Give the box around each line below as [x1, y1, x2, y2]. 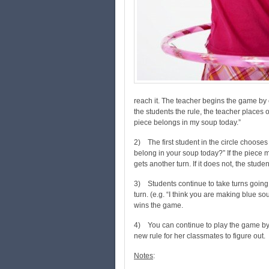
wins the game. [134, 201, 183, 210]
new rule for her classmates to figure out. [134, 232, 265, 240]
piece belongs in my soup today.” [134, 118, 241, 127]
